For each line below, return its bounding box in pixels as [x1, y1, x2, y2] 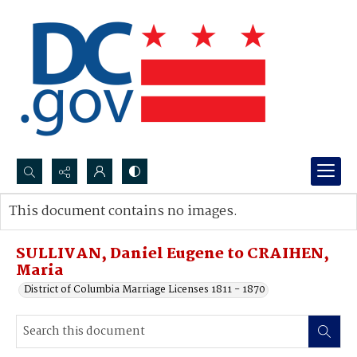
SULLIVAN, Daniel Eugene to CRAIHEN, [16, 242, 329, 266]
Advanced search [25, 219, 107, 236]
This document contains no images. [9, 201, 237, 222]
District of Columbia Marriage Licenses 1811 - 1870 [24, 281, 265, 298]
